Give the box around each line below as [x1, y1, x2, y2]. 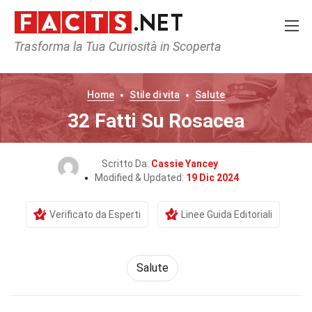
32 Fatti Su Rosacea [68, 109, 244, 132]
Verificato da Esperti [49, 209, 141, 220]
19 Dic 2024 [185, 172, 239, 183]
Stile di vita [130, 89, 180, 100]
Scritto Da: [101, 158, 151, 169]
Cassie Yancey [150, 158, 218, 169]
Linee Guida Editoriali [180, 209, 272, 220]
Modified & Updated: [94, 172, 186, 183]
